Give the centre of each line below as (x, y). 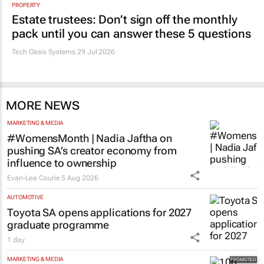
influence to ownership (62, 163)
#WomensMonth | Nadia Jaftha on (90, 138)
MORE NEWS (43, 105)
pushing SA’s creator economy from (92, 150)
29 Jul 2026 (95, 52)
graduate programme (58, 225)
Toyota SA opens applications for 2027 (100, 212)
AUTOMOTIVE (25, 197)
